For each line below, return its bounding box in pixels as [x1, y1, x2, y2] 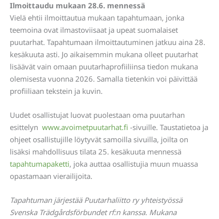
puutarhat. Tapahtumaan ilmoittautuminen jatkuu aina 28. [10, 37, 205, 47]
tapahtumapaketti [10, 159, 69, 169]
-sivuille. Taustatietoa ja [128, 122, 208, 132]
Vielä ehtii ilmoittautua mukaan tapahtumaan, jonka [10, 13, 184, 22]
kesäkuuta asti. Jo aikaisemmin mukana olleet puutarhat [10, 49, 198, 59]
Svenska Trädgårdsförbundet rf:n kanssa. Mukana [10, 207, 176, 217]
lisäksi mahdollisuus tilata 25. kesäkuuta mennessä [10, 147, 181, 156]
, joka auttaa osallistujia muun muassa [69, 159, 198, 169]
